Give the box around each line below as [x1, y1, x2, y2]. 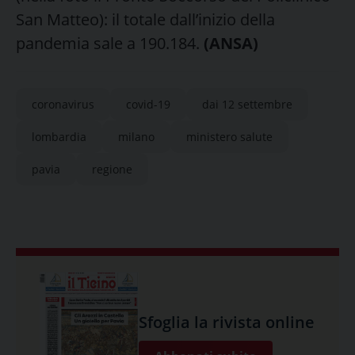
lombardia [32, 128, 86, 144]
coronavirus [32, 96, 94, 112]
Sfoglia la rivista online [139, 311, 315, 334]
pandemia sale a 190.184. [16, 32, 204, 54]
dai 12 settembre [202, 96, 292, 112]
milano [118, 128, 155, 144]
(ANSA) [204, 32, 258, 54]
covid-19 [126, 96, 170, 112]
